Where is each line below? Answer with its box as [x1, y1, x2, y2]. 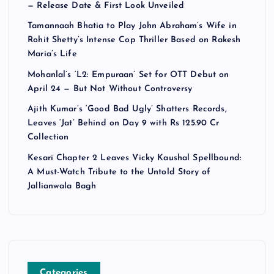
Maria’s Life [28, 50, 77, 59]
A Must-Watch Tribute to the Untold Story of [28, 168, 211, 177]
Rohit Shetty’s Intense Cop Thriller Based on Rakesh [28, 35, 241, 45]
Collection [28, 133, 69, 143]
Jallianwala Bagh [28, 182, 97, 191]
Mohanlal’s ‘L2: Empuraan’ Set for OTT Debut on [28, 70, 229, 80]
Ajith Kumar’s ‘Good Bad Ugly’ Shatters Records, [28, 105, 227, 114]
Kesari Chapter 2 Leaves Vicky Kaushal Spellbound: [28, 154, 242, 163]
